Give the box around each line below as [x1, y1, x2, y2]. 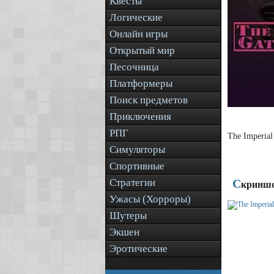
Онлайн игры [109, 28, 168, 40]
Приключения [109, 111, 171, 122]
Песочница [109, 61, 159, 73]
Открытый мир [109, 45, 175, 56]
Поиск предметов [109, 94, 188, 106]
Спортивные [109, 160, 165, 172]
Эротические [109, 243, 168, 254]
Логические [109, 12, 163, 23]
